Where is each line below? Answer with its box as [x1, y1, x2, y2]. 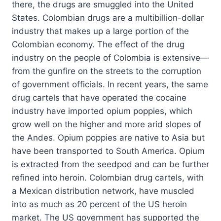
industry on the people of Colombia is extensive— [12, 53, 209, 63]
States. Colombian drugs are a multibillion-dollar [12, 13, 204, 23]
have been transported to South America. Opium [12, 146, 205, 156]
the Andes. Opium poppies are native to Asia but [12, 133, 205, 143]
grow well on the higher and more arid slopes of [12, 119, 201, 130]
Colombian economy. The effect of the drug [12, 39, 184, 50]
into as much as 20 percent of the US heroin [12, 199, 187, 210]
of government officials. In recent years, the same [12, 79, 208, 90]
